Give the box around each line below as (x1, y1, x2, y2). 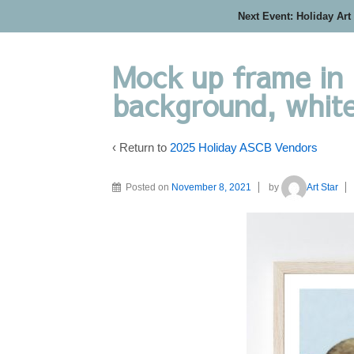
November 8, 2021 (171, 181, 251, 193)
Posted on (126, 181, 171, 193)
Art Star (307, 181, 338, 193)
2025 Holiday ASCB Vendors (170, 141, 318, 154)
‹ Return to (112, 141, 170, 154)
